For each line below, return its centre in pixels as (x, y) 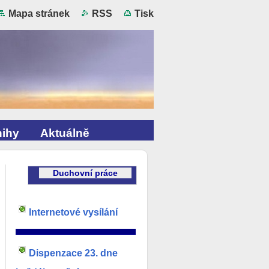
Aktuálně (65, 133)
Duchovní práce (85, 173)
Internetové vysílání (73, 212)
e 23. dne (98, 253)
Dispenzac (53, 253)
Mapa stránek (39, 14)
